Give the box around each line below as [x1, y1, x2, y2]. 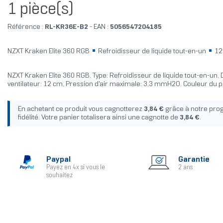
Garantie [178, 156, 210, 164]
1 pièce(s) [7, 2, 73, 18]
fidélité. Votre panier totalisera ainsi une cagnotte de [17, 114, 180, 121]
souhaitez [46, 173, 73, 179]
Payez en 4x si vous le [46, 165, 105, 171]
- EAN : [88, 24, 110, 31]
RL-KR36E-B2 [43, 24, 88, 31]
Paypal [46, 156, 71, 164]
